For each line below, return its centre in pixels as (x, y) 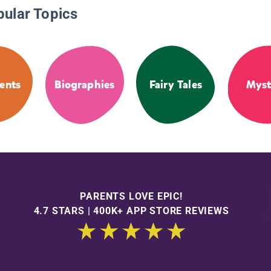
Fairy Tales (175, 85)
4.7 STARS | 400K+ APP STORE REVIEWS (131, 211)
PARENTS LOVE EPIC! (131, 196)
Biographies (85, 85)
